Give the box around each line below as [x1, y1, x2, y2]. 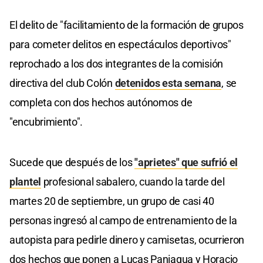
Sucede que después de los [9, 156, 135, 168]
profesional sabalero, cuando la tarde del [41, 175, 225, 188]
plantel [9, 175, 41, 188]
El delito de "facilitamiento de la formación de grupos [9, 18, 244, 31]
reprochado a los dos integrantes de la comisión [9, 57, 223, 70]
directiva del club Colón [9, 76, 115, 89]
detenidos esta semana [114, 76, 222, 89]
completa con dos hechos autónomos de [9, 96, 193, 109]
